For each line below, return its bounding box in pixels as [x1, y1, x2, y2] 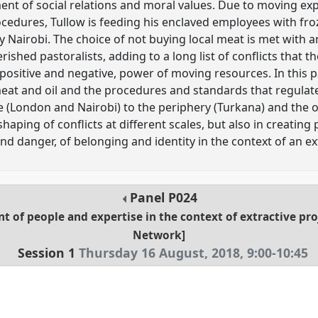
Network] [133, 228, 185, 243]
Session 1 [17, 244, 75, 262]
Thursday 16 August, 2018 [78, 244, 240, 262]
